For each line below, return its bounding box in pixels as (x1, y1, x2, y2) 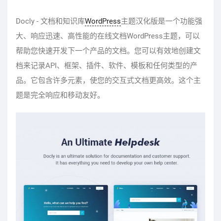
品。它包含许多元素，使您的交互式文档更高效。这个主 (15, 75, 201, 85)
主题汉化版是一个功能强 (120, 16, 202, 26)
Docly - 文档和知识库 (15, 16, 85, 26)
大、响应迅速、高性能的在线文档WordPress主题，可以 (15, 31, 200, 40)
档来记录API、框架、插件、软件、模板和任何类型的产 (15, 61, 197, 70)
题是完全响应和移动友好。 (15, 90, 105, 100)
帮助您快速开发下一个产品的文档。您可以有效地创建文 (15, 46, 201, 55)
